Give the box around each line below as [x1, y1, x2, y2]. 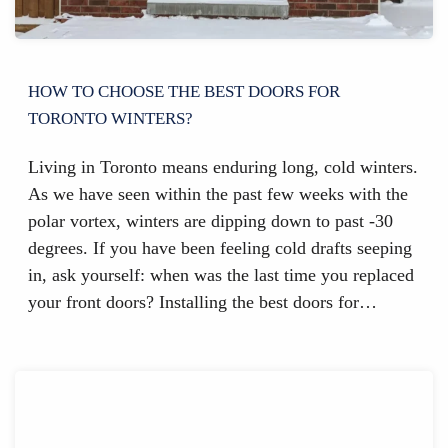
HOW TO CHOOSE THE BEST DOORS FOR [27, 81, 340, 101]
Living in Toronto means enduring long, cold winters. [27, 156, 418, 177]
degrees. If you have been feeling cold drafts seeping [27, 237, 412, 258]
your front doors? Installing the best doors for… [27, 291, 377, 312]
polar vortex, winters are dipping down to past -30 [27, 210, 393, 231]
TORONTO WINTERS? [27, 108, 193, 128]
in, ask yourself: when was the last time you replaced [27, 264, 414, 285]
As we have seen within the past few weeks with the [27, 183, 408, 204]
